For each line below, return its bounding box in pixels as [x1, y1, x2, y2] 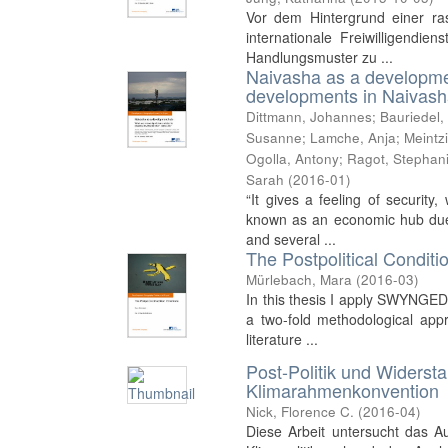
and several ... [246, 229, 337, 250]
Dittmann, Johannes [246, 107, 373, 127]
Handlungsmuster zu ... [246, 47, 394, 68]
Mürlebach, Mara [246, 270, 353, 290]
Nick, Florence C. [246, 401, 355, 421]
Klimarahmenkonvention [246, 376, 440, 403]
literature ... [246, 329, 319, 350]
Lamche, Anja [310, 128, 397, 148]
